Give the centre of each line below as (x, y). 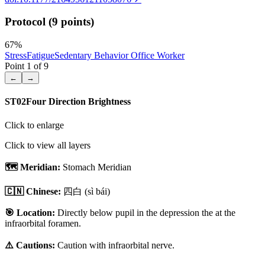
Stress (16, 56)
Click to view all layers (48, 145)
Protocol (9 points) (49, 22)
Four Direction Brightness (78, 102)
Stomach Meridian (97, 167)
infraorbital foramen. (43, 223)
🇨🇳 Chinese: (33, 191)
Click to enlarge (34, 125)
